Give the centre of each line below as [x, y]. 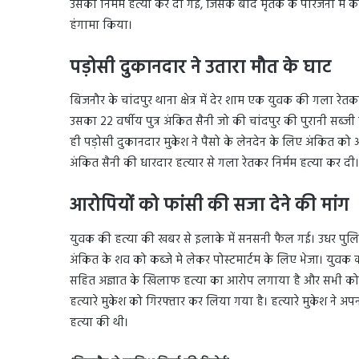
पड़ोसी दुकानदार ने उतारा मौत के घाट [200, 68]
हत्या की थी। [99, 323]
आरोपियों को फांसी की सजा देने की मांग [209, 207]
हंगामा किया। [101, 25]
